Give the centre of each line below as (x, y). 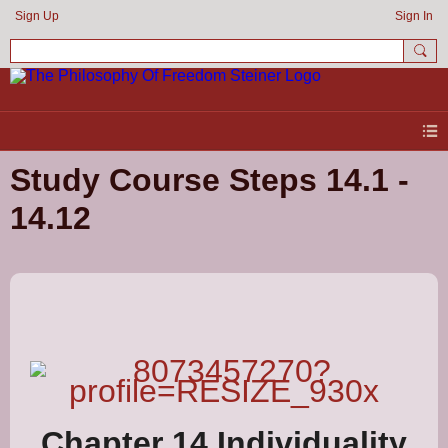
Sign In (414, 16)
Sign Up (37, 16)
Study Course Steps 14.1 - (209, 179)
